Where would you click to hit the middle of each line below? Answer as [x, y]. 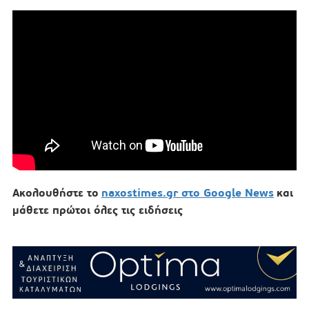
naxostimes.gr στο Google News [187, 193]
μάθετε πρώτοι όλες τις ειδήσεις [97, 210]
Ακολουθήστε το [55, 193]
